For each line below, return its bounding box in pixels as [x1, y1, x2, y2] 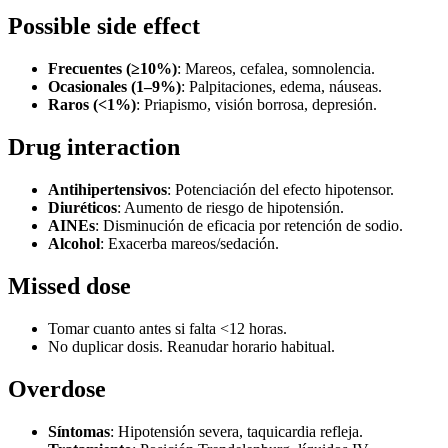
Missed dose [8, 272, 131, 299]
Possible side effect [8, 13, 200, 40]
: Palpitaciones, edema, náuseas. [181, 78, 382, 96]
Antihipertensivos [48, 181, 167, 199]
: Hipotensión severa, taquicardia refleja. [110, 422, 363, 440]
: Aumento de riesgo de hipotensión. [117, 199, 344, 217]
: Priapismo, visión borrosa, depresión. [136, 96, 377, 114]
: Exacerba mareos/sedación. [100, 235, 279, 253]
